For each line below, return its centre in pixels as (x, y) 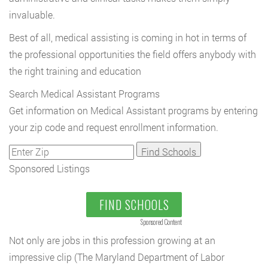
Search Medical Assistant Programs (84, 94)
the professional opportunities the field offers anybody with (133, 54)
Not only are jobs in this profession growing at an (112, 240)
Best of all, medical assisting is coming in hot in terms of (128, 38)
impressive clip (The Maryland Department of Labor (117, 257)
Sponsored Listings (49, 169)
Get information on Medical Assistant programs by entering (133, 111)
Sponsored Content (161, 222)
